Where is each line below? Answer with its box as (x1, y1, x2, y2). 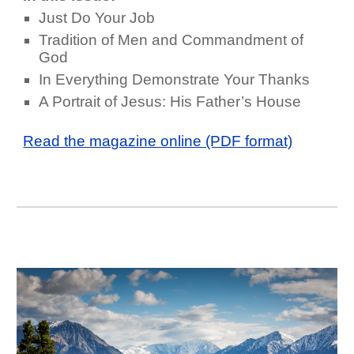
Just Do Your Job (39, 9, 156, 27)
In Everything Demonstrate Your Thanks (39, 71, 311, 88)
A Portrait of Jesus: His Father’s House (39, 93, 302, 111)
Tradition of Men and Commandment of (39, 32, 304, 49)
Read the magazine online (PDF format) (23, 133, 293, 150)
